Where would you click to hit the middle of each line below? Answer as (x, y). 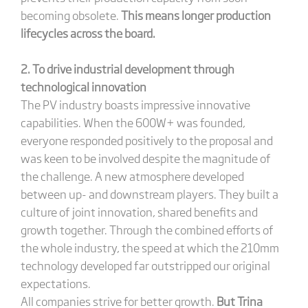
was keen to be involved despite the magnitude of (145, 158)
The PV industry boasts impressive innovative (135, 104)
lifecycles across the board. (88, 33)
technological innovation (83, 86)
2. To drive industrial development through (127, 68)
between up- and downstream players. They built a (149, 194)
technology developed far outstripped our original (145, 265)
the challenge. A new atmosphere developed (132, 176)
